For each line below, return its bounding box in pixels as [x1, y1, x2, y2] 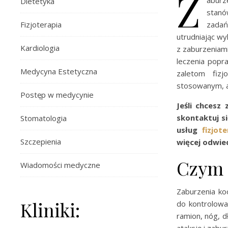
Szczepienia [20, 136, 61, 147]
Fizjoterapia [20, 19, 62, 30]
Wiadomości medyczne [20, 160, 100, 170]
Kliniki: [20, 197, 80, 222]
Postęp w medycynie [20, 90, 94, 100]
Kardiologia [20, 43, 60, 53]
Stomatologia [20, 113, 67, 123]
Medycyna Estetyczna [20, 66, 97, 76]
